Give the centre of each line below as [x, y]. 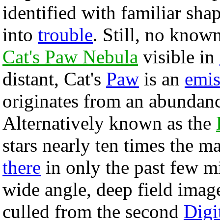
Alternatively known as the [109, 123]
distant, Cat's [54, 79]
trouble [65, 35]
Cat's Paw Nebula [70, 57]
